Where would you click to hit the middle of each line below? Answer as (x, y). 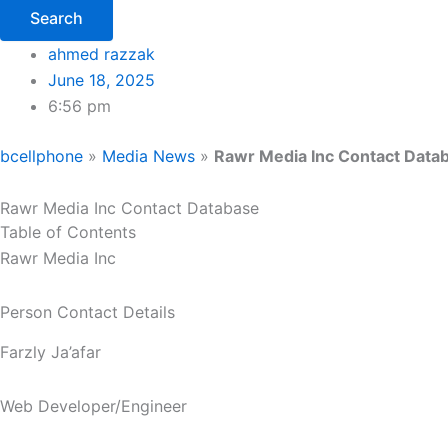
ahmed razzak (101, 53)
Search (56, 17)
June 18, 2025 (101, 79)
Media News (148, 155)
